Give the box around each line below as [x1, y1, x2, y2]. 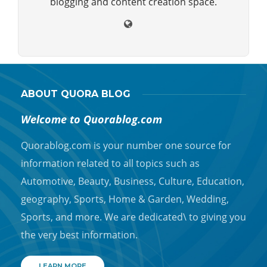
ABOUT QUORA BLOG [21, 88, 131, 100]
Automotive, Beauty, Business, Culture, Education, [21, 175, 244, 188]
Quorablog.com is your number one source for [21, 139, 231, 153]
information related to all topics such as [21, 157, 200, 170]
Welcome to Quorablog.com [21, 112, 162, 127]
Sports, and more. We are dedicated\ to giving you [21, 210, 246, 224]
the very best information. [21, 228, 138, 242]
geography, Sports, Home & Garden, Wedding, [21, 193, 229, 206]
